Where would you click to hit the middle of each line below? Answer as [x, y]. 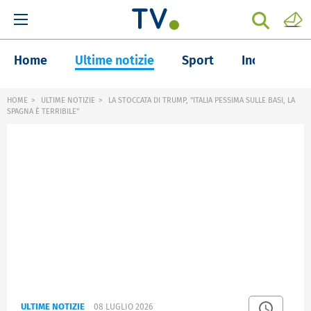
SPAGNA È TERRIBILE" [43, 111]
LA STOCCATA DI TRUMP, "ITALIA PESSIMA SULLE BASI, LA [201, 100]
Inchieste [268, 60]
